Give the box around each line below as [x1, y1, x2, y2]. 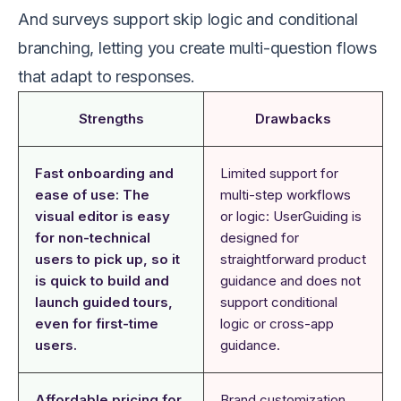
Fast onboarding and [35, 165, 174, 183]
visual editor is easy [35, 208, 170, 226]
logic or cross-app [220, 315, 334, 333]
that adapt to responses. [18, 67, 195, 87]
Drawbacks [255, 110, 331, 128]
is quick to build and [35, 272, 169, 290]
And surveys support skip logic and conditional [18, 10, 358, 30]
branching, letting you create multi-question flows [18, 38, 378, 58]
